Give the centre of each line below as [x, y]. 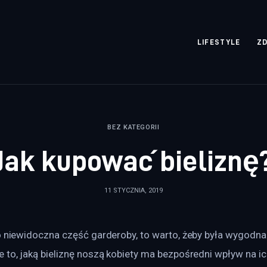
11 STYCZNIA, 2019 [133, 191]
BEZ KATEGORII [133, 127]
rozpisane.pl [97, 48]
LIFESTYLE [219, 42]
